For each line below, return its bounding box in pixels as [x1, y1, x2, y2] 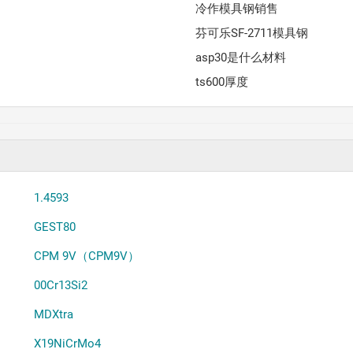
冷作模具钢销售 [195, 2, 279, 17]
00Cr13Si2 [33, 278, 87, 293]
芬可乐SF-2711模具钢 [195, 26, 309, 41]
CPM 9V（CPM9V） [33, 249, 139, 264]
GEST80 [33, 220, 76, 235]
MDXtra [33, 307, 73, 322]
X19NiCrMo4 [33, 336, 101, 351]
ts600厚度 [195, 75, 249, 90]
